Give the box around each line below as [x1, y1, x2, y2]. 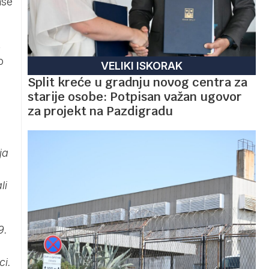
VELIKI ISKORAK [101, 59, 183, 72]
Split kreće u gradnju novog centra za [28, 74, 247, 90]
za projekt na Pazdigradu [28, 103, 173, 119]
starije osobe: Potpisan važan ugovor [28, 88, 242, 104]
